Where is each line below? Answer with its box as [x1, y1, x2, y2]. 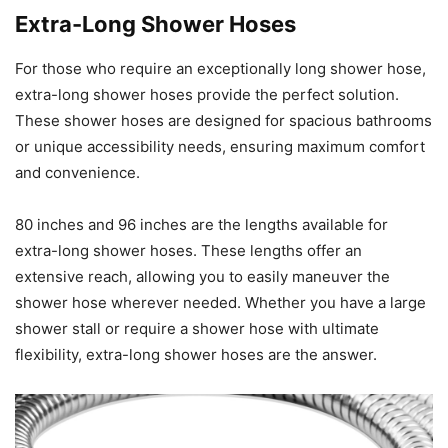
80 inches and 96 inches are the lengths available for [15, 214, 388, 234]
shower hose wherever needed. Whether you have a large [15, 292, 426, 312]
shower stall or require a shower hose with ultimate [15, 318, 379, 338]
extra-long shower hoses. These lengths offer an [15, 240, 362, 260]
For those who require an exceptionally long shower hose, [15, 58, 426, 78]
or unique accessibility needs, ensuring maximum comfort [15, 136, 425, 156]
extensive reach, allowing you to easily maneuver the [15, 266, 390, 286]
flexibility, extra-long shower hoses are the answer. [15, 344, 377, 364]
